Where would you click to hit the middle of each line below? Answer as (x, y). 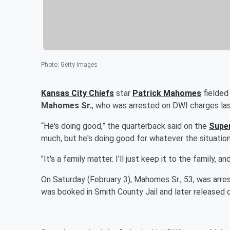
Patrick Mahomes (167, 93)
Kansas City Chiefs (78, 93)
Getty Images (79, 64)
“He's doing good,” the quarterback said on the (125, 126)
